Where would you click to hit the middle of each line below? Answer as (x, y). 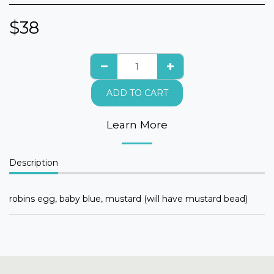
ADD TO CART (137, 93)
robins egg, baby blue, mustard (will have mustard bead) (128, 199)
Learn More (137, 125)
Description (34, 163)
